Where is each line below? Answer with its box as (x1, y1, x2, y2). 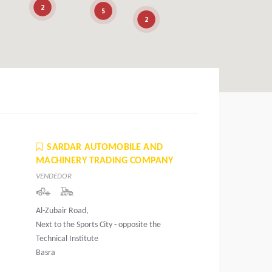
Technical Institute (36, 234, 99, 244)
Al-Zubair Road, (36, 206, 89, 216)
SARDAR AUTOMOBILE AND (47, 143, 163, 153)
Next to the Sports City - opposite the (36, 220, 161, 230)
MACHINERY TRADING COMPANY (36, 156, 174, 166)
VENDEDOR (36, 172, 72, 181)
